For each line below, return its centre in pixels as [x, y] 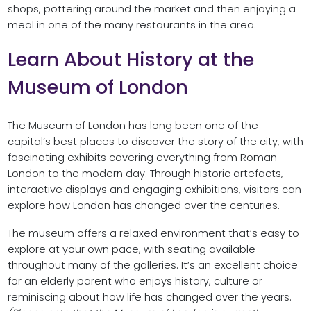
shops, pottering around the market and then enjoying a [151, 9]
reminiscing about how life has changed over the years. [149, 297]
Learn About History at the [131, 59]
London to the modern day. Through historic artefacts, [145, 173]
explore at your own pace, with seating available [131, 250]
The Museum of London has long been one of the [133, 125]
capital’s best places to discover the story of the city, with [155, 141]
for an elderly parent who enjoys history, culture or [135, 281]
